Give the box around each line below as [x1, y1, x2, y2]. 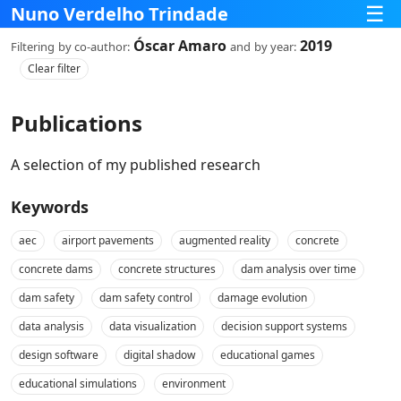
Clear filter [28, 61, 81, 76]
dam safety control [99, 290, 192, 305]
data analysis [19, 319, 84, 334]
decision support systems [221, 319, 347, 334]
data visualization [109, 319, 196, 334]
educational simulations [19, 376, 137, 391]
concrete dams [19, 261, 93, 277]
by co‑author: [58, 38, 130, 55]
